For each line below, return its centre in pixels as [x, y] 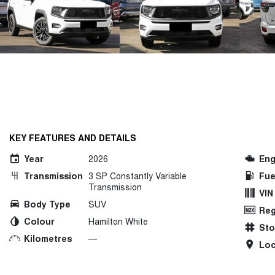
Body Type [47, 204]
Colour [39, 221]
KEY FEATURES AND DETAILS [73, 138]
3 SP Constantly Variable [137, 176]
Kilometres [48, 238]
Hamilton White [118, 221]
